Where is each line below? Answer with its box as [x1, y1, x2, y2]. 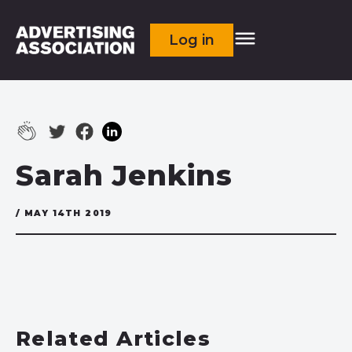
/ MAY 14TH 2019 [16, 208, 112, 218]
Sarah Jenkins [16, 158, 233, 192]
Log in [169, 31, 215, 49]
